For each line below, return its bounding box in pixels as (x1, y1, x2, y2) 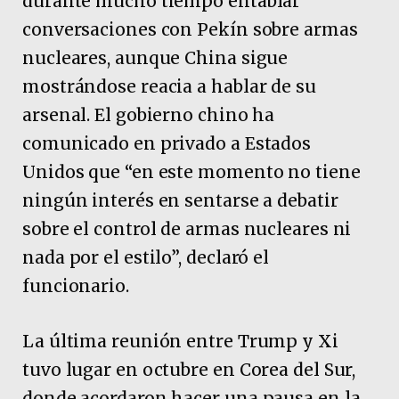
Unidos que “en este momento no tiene (22, 161, 361, 183)
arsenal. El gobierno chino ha (22, 104, 275, 126)
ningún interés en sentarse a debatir (22, 190, 338, 212)
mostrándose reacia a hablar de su (22, 76, 316, 98)
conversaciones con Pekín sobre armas (22, 19, 358, 41)
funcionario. (22, 275, 129, 297)
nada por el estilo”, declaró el (22, 247, 270, 269)
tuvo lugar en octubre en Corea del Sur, (22, 358, 356, 380)
